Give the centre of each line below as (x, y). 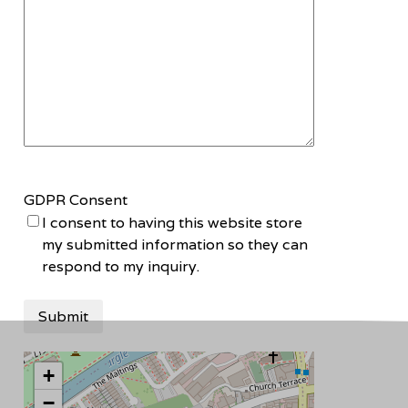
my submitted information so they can (175, 245)
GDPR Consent (76, 200)
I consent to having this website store (172, 223)
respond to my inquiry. (121, 267)
